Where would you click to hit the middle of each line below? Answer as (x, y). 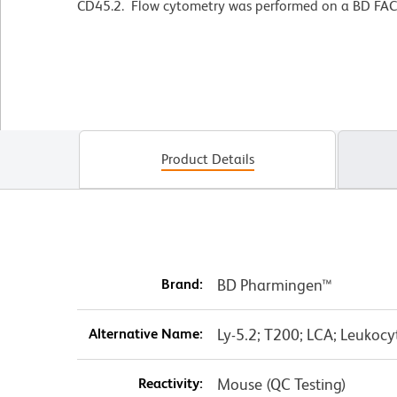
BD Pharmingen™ (274, 284)
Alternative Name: (145, 333)
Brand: (182, 284)
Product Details (207, 159)
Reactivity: (170, 383)
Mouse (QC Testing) (281, 384)
